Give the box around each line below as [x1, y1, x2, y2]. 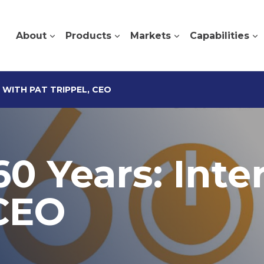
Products [65, 29, 111, 41]
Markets [130, 29, 171, 41]
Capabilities [190, 29, 249, 41]
